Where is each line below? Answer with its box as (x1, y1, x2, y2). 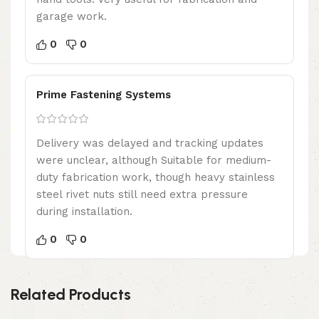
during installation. (36, 204, 132, 218)
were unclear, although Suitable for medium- (36, 153, 271, 167)
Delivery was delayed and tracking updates (36, 136, 263, 150)
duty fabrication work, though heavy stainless (36, 170, 275, 184)
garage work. (36, 9, 107, 23)
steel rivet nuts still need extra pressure (36, 187, 248, 201)
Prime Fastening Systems (36, 88, 171, 101)
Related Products (11, 284, 131, 304)
